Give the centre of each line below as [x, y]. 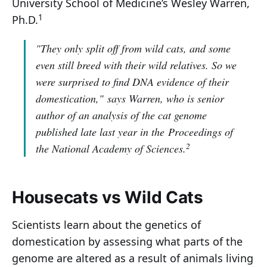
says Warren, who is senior [164, 99]
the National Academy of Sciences [109, 149]
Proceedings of [201, 132]
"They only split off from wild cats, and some [133, 49]
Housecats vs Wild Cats [108, 198]
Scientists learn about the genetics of [106, 225]
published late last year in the [102, 132]
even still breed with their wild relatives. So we [136, 65]
